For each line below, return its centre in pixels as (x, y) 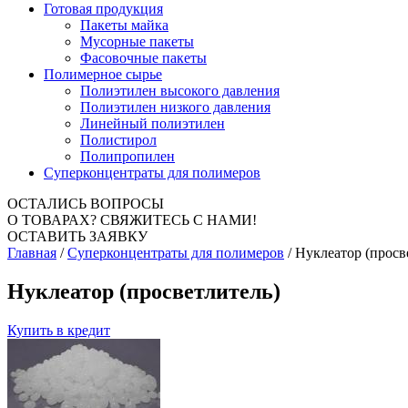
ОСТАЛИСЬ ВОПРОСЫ (86, 203)
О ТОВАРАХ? (54, 219)
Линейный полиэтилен (153, 123)
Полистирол (118, 139)
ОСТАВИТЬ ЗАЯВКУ (77, 236)
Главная (32, 252)
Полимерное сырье (103, 74)
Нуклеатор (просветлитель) (144, 291)
